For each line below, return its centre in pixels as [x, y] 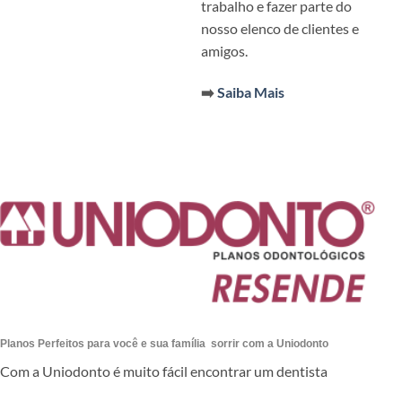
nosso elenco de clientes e [280, 28]
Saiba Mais [251, 92]
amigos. [224, 51]
